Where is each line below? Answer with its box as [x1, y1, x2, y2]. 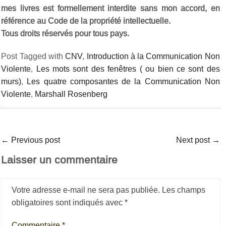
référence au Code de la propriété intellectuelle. [1, 17, 171, 25]
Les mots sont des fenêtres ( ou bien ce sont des [36, 65, 220, 73]
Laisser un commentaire [1, 154, 118, 165]
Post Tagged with [1, 52, 66, 61]
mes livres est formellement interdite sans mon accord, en [1, 4, 220, 13]
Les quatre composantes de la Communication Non [27, 77, 220, 86]
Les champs [162, 186, 206, 194]
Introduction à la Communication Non [86, 52, 220, 61]
